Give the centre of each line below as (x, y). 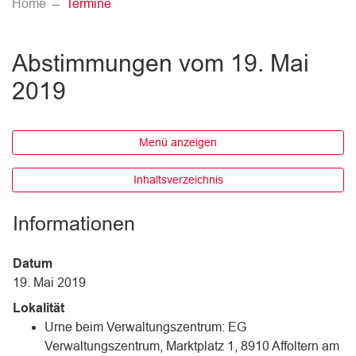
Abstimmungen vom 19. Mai (161, 63)
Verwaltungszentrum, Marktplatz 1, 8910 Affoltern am (192, 346)
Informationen (74, 223)
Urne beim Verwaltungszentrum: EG (145, 327)
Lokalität (39, 308)
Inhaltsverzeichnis (178, 180)
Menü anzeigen (178, 142)
